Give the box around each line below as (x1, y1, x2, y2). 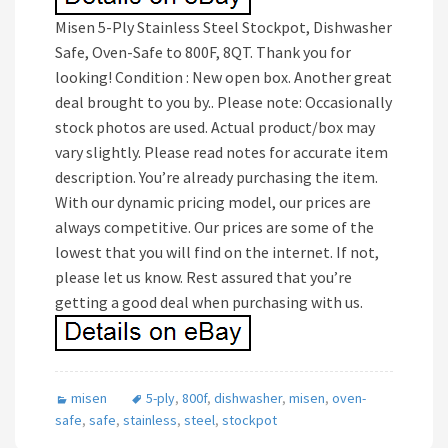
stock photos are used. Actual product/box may (55, 117, 375, 137)
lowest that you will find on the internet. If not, (55, 242, 379, 262)
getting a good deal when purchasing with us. (55, 292, 363, 312)
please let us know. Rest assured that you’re (55, 267, 352, 287)
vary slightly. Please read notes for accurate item (55, 142, 388, 162)
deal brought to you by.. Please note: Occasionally (55, 92, 392, 112)
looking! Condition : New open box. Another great (55, 67, 392, 87)
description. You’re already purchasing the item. (55, 167, 378, 187)
